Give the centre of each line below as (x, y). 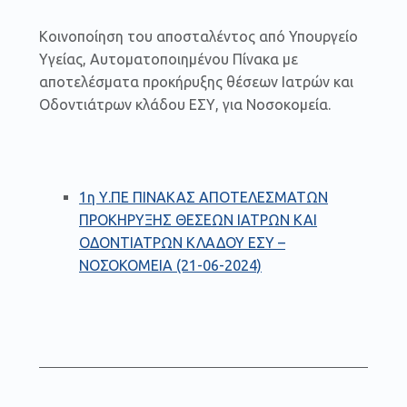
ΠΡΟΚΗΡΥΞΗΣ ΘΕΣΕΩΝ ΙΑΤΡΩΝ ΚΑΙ (199, 219)
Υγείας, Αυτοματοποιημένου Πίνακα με (168, 59)
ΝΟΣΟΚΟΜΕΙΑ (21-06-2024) (171, 265)
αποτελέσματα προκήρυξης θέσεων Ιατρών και (196, 81)
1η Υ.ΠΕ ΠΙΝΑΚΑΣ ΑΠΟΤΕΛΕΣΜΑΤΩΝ (204, 197)
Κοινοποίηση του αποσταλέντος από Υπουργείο (198, 36)
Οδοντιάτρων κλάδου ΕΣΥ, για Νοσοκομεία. (184, 104)
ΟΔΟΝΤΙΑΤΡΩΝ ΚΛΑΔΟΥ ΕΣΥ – (183, 242)
